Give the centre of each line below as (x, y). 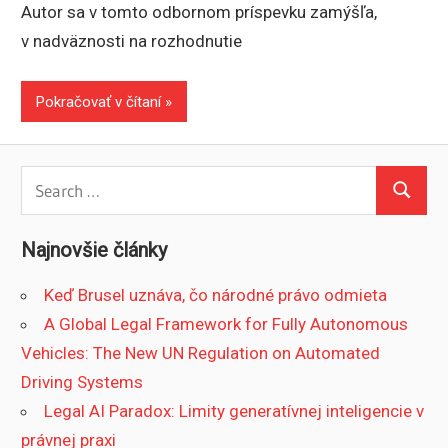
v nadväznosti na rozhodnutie (132, 40)
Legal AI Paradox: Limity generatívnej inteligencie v (234, 410)
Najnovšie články (94, 249)
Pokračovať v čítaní (99, 101)
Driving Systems (82, 381)
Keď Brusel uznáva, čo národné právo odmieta (216, 294)
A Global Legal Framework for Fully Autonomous (226, 323)
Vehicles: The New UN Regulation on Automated (201, 352)
